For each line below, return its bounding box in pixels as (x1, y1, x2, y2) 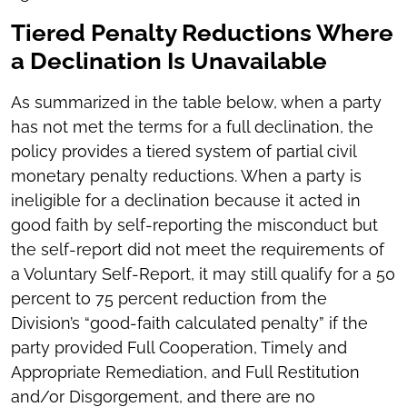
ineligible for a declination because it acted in (11, 191, 361, 211)
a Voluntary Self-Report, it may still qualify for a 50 (11, 264, 395, 284)
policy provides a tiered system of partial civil (11, 142, 356, 162)
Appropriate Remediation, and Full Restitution (11, 362, 360, 382)
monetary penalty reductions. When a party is (11, 166, 362, 186)
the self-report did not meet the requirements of (11, 240, 384, 260)
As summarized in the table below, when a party (11, 93, 382, 113)
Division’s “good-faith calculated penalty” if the (11, 313, 368, 333)
